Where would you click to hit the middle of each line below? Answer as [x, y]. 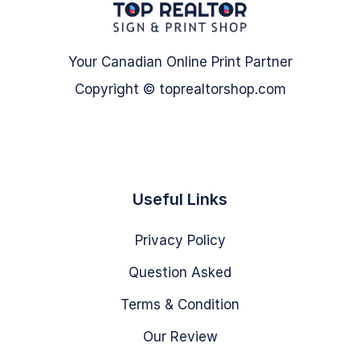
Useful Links [180, 200]
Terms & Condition [180, 305]
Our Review [180, 337]
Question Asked [180, 273]
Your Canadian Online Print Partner [180, 62]
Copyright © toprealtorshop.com [180, 90]
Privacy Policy [180, 241]
